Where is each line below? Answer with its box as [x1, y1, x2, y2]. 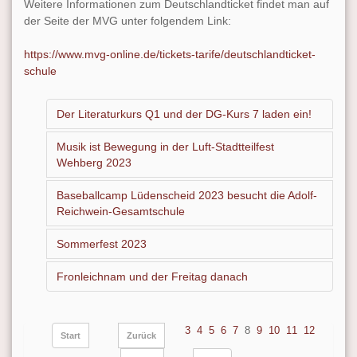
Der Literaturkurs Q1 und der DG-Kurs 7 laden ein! [57, 107, 312, 120]
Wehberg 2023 [57, 155, 131, 169]
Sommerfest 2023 [57, 237, 147, 251]
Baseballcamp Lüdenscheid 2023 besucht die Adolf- [57, 189, 317, 202]
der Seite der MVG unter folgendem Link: [24, 14, 231, 27]
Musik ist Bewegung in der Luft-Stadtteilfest [57, 139, 274, 153]
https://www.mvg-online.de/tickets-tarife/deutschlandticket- [24, 47, 316, 61]
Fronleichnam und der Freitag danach [57, 270, 248, 284]
